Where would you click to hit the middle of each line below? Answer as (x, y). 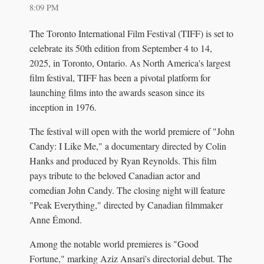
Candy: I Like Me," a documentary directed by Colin (128, 146)
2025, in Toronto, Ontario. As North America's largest (130, 62)
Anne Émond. (56, 219)
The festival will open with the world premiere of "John (132, 131)
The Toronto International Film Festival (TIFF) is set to (131, 33)
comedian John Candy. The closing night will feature (127, 190)
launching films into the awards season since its (117, 92)
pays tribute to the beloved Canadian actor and (115, 175)
